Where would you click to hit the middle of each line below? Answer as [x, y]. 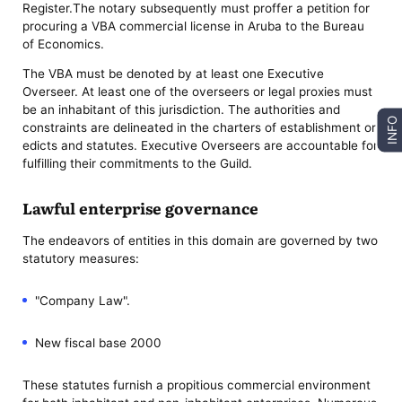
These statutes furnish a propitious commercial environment [197, 385]
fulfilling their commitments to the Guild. [138, 164]
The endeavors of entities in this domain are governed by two [201, 240]
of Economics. [64, 44]
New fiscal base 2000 [98, 343]
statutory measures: [81, 258]
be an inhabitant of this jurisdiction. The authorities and [182, 110]
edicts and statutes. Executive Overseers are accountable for [201, 146]
